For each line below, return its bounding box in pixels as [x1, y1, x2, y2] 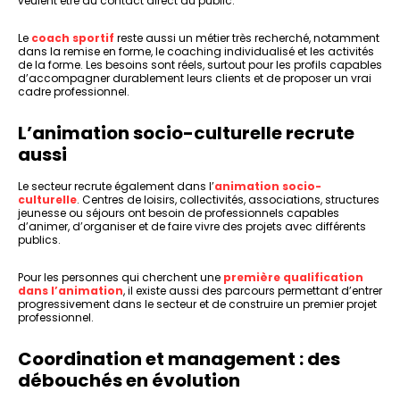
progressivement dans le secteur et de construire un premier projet [18, 296, 377, 312]
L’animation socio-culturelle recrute [18, 121, 354, 146]
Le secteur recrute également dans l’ [18, 179, 214, 195]
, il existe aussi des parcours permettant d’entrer [123, 283, 382, 299]
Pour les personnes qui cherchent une [18, 270, 223, 286]
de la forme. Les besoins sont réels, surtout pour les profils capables [18, 57, 382, 73]
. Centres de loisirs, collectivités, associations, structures [77, 192, 379, 208]
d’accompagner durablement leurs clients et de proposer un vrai [18, 71, 371, 87]
